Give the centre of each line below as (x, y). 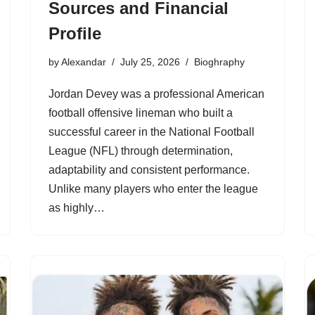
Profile (75, 33)
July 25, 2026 (150, 62)
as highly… (78, 208)
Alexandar (84, 62)
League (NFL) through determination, (141, 151)
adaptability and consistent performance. (149, 170)
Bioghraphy (219, 62)
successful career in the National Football (152, 132)
